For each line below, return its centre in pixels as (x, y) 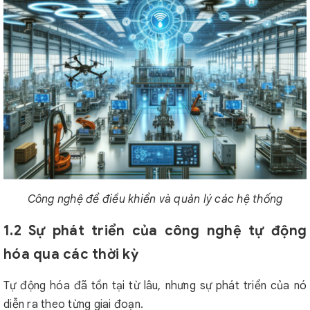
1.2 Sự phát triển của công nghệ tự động (155, 231)
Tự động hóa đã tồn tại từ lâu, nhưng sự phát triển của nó (155, 286)
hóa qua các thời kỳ (71, 254)
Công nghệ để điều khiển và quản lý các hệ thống (155, 199)
